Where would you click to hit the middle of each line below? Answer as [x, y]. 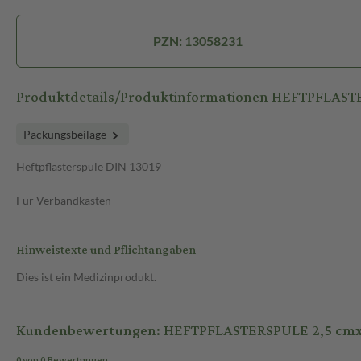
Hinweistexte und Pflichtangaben [106, 251]
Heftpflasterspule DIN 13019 [89, 167]
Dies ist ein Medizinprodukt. [86, 277]
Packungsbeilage [66, 135]
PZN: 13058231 [198, 41]
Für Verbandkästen [64, 201]
